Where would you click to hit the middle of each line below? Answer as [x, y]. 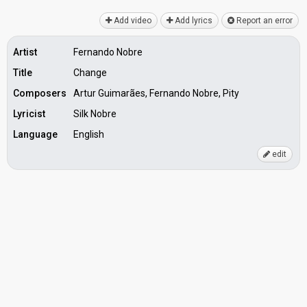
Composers [40, 93]
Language [35, 134]
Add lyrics [193, 21]
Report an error [263, 21]
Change [90, 73]
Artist [25, 52]
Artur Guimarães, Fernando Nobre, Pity [156, 93]
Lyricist [29, 114]
